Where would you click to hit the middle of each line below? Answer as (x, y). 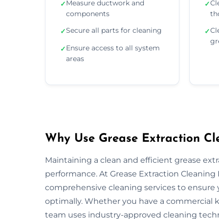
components (88, 13)
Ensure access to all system (113, 48)
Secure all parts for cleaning (114, 30)
